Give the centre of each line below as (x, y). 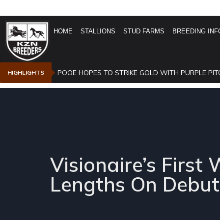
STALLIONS (98, 31)
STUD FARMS (144, 31)
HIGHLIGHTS (26, 73)
